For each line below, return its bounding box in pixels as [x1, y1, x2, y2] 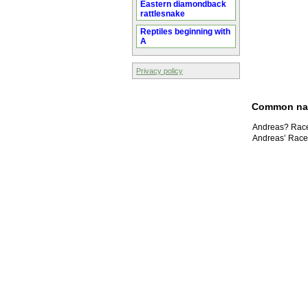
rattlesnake [140, 9, 185, 19]
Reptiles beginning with [140, 27, 230, 36]
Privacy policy [136, 67, 183, 75]
